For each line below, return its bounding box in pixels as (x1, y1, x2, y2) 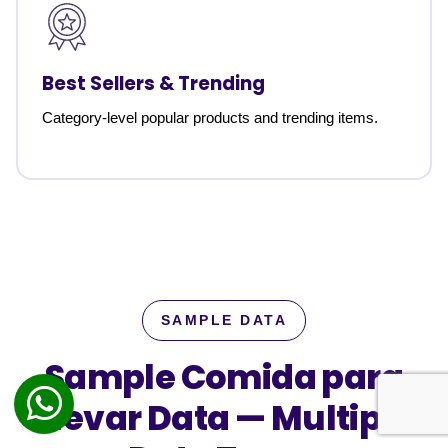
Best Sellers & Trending (42, 70, 265, 97)
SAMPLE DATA (160, 313, 288, 328)
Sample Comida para (44, 354, 404, 401)
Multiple (270, 395, 412, 442)
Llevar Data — (36, 395, 271, 442)
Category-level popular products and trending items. (42, 109, 378, 126)
